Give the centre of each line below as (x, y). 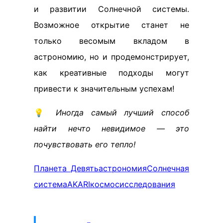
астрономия (123, 168)
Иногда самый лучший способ (123, 112)
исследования (147, 184)
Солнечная (168, 168)
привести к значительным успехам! (104, 89)
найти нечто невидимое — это (111, 128)
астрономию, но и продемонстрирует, (111, 57)
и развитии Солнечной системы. (111, 9)
